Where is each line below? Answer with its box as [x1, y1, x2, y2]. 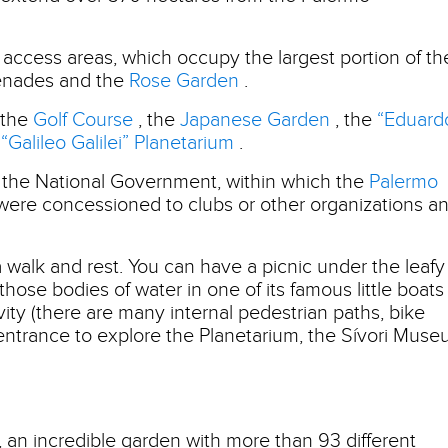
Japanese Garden [180, 107, 330, 132]
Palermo [369, 169, 438, 194]
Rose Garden [129, 68, 239, 93]
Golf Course [33, 107, 133, 132]
